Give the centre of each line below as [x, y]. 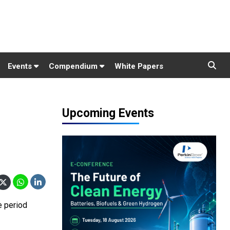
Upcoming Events [108, 113]
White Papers [139, 66]
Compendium [74, 66]
